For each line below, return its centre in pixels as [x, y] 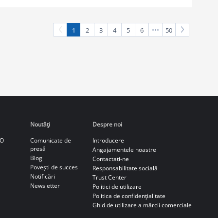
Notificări [42, 176]
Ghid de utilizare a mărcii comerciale [142, 205]
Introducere [108, 140]
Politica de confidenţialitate [129, 196]
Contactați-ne [110, 159]
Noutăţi [40, 124]
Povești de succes [54, 167]
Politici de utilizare [117, 186]
